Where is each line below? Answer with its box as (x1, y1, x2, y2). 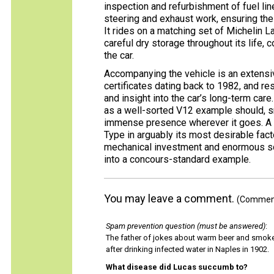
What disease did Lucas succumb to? (106, 262, 248, 272)
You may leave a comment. (104, 192, 237, 205)
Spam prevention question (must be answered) (106, 221, 265, 231)
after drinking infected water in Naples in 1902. (106, 245, 269, 254)
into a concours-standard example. (104, 154, 251, 165)
